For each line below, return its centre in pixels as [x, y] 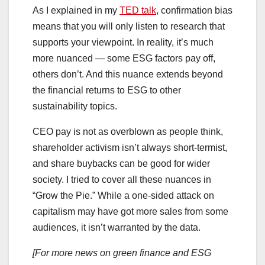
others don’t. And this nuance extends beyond [128, 75]
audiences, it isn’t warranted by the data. [117, 228]
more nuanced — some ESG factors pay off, [124, 59]
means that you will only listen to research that [129, 27]
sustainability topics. [76, 106]
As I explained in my [76, 11]
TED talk [138, 11]
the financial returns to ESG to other [107, 91]
